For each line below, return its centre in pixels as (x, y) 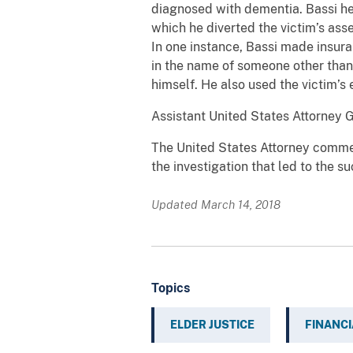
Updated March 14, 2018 (216, 204)
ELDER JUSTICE (212, 324)
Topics (171, 288)
